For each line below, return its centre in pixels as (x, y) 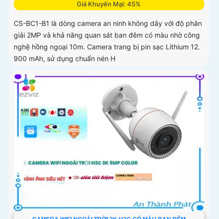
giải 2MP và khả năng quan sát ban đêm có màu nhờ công (107, 35)
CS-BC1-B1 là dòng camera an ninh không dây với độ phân (108, 23)
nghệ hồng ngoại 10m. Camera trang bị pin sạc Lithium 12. (107, 46)
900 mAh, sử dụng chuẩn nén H (65, 58)
